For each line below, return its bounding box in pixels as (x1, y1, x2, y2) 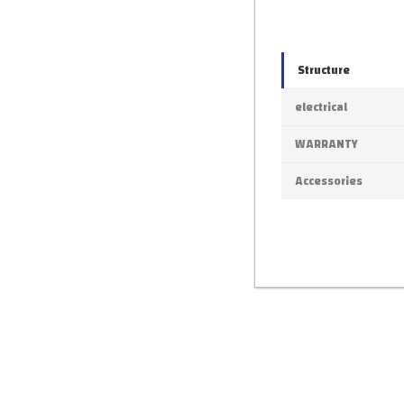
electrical (295, 96, 347, 119)
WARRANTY (295, 133, 358, 156)
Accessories (295, 170, 363, 193)
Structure (298, 60, 350, 82)
